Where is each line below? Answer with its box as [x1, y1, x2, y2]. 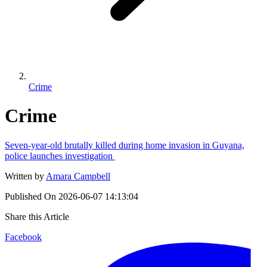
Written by [5, 170, 44, 181]
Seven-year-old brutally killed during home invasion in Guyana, [5, 139, 244, 150]
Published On [5, 191, 56, 201]
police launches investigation [5, 150, 115, 161]
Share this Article [5, 211, 69, 222]
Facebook [5, 231, 42, 242]
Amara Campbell [46, 170, 110, 181]
